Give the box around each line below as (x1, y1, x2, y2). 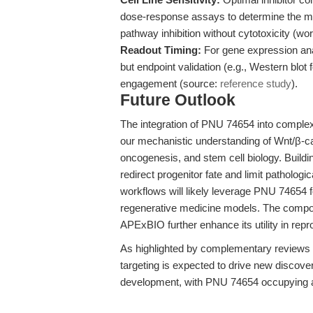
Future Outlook (120, 92, 235, 109)
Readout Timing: (120, 44, 201, 56)
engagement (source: (120, 78, 220, 89)
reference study (220, 78, 291, 89)
